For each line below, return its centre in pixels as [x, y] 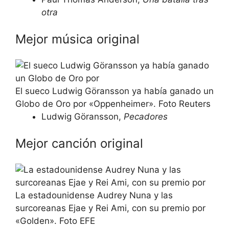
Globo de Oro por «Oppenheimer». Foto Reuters [113, 104]
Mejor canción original [79, 143]
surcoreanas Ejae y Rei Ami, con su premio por [110, 208]
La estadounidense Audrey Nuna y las [94, 195]
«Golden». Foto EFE [55, 221]
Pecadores [146, 117]
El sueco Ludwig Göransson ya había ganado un [114, 91]
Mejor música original [77, 39]
